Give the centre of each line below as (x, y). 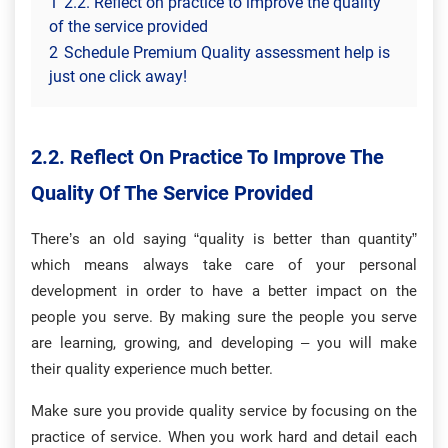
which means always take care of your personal (224, 265)
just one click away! (118, 76)
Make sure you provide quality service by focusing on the (224, 411)
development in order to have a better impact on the (224, 291)
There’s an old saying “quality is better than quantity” (224, 239)
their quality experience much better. (152, 369)
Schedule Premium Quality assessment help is (227, 52)
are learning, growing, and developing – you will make (224, 343)
